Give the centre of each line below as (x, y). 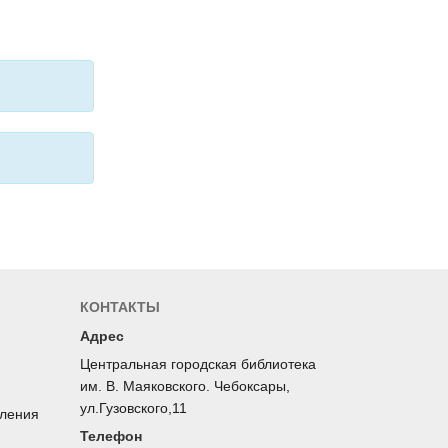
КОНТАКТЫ (120, 307)
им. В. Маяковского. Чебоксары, (185, 386)
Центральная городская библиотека (198, 364)
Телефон (111, 436)
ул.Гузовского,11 (133, 408)
